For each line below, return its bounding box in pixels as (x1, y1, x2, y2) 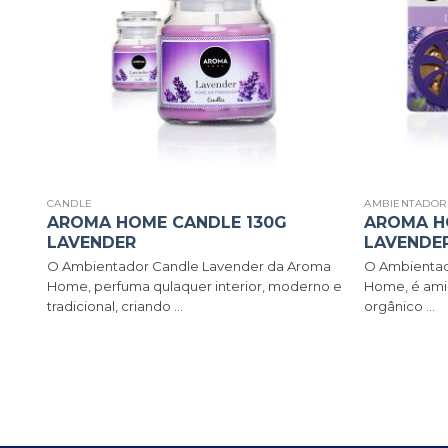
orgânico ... (364, 298, 436, 315)
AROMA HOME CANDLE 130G (46, 213, 287, 233)
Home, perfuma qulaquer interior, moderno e (46, 278, 342, 295)
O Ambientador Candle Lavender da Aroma (46, 258, 331, 275)
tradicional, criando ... (46, 298, 183, 315)
